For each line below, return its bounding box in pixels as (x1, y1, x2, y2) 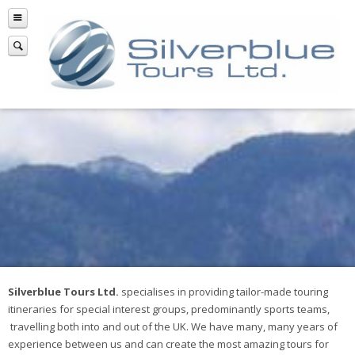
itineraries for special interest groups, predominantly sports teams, (8, 302, 330, 317)
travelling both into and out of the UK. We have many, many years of (8, 319, 338, 334)
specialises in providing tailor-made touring (119, 284, 328, 300)
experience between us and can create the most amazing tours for (8, 337, 329, 352)
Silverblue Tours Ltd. (8, 284, 119, 300)
